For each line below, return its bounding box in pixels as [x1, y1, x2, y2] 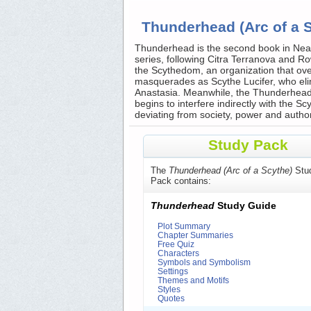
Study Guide [215, 200, 276, 212]
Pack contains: [151, 176, 211, 187]
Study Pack [208, 137, 288, 153]
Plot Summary [158, 221, 210, 231]
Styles [158, 285, 180, 294]
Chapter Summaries [158, 230, 233, 240]
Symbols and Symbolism [158, 258, 251, 267]
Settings [158, 267, 188, 276]
